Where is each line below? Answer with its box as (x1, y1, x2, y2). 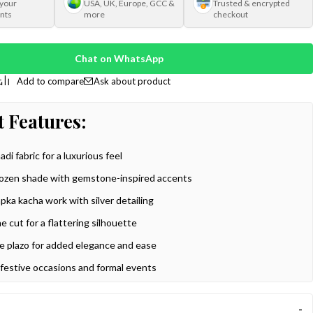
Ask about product (94, 75, 171, 87)
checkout (212, 9, 248, 20)
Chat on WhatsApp (75, 52, 164, 64)
